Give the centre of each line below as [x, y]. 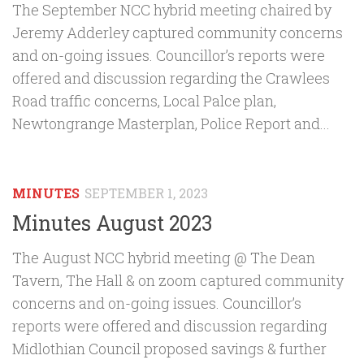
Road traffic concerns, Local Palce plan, [144, 101]
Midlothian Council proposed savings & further [169, 349]
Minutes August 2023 [112, 223]
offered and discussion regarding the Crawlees [171, 78]
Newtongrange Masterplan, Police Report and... [171, 124]
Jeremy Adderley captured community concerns [178, 33]
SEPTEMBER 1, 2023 [146, 193]
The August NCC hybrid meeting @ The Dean [164, 258]
